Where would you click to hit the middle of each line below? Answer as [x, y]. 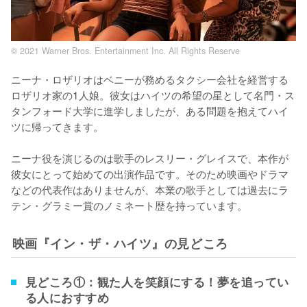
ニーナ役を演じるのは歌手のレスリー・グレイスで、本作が [150, 157]
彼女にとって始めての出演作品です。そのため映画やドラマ [150, 173]
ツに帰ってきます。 [57, 126]
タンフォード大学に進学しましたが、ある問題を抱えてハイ [150, 110]
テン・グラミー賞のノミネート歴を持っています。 [129, 205]
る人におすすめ [67, 297]
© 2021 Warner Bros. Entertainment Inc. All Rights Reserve [125, 50]
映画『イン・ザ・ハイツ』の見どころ [120, 243]
